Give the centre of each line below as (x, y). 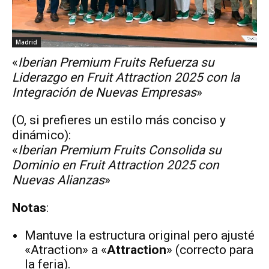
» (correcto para (210, 249)
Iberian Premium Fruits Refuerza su (116, 62)
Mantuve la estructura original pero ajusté (140, 235)
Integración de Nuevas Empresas (104, 92)
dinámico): (41, 135)
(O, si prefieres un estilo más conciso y (119, 120)
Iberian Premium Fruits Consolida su (120, 150)
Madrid (26, 42)
